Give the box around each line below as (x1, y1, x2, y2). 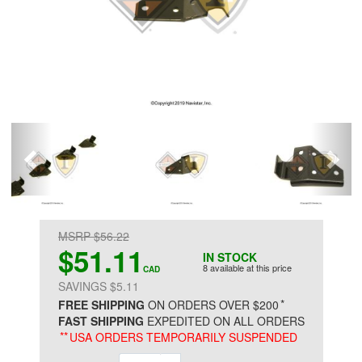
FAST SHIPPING (58, 313, 144, 329)
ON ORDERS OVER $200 (145, 297, 279, 313)
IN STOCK (203, 249, 257, 265)
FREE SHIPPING (58, 297, 145, 313)
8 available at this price (203, 261, 292, 274)
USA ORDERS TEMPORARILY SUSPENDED (66, 329, 297, 345)
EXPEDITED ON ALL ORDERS (144, 313, 305, 329)
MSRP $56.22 (58, 228, 129, 244)
